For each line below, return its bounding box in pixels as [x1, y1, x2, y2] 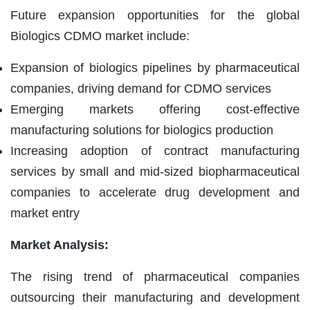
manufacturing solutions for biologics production [10, 122, 273, 137]
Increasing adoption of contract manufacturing [10, 143, 300, 158]
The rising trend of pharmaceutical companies [10, 269, 300, 284]
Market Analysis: [10, 237, 109, 252]
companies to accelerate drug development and [10, 185, 300, 199]
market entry [10, 206, 80, 220]
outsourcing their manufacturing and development [10, 290, 300, 304]
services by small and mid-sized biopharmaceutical [10, 164, 300, 179]
